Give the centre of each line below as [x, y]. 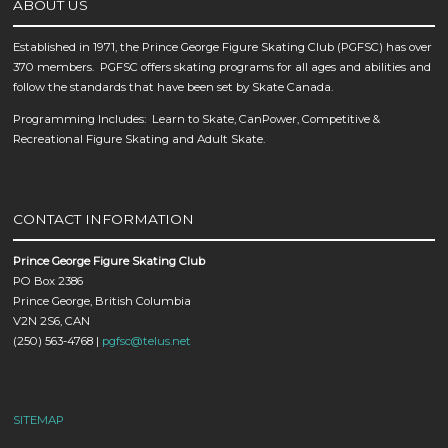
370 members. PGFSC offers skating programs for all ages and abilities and [222, 67]
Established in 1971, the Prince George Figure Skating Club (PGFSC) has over [223, 47]
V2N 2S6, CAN [52, 320]
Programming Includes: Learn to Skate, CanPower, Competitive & [197, 118]
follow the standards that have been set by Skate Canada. [173, 87]
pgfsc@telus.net [147, 340]
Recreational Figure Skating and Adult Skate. [139, 138]
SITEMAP [39, 419]
